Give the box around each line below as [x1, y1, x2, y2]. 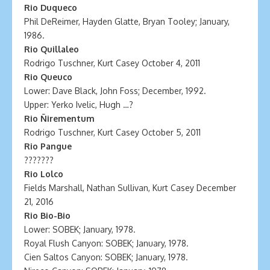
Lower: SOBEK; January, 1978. [24, 224, 136, 234]
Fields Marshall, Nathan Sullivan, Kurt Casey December [24, 183, 236, 193]
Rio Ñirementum [24, 113, 95, 124]
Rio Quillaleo [24, 44, 79, 54]
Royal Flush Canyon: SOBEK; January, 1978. [24, 238, 189, 248]
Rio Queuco [24, 72, 72, 82]
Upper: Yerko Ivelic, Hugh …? [24, 99, 133, 110]
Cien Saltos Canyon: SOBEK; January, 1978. [24, 252, 188, 262]
